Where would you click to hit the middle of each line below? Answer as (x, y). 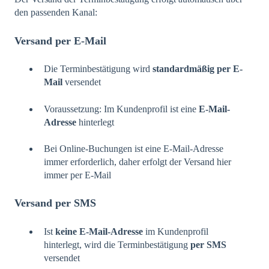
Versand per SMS (55, 203)
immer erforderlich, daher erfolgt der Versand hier (138, 162)
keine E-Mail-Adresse (99, 231)
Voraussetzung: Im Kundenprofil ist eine (121, 109)
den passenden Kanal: (56, 13)
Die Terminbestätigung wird (98, 69)
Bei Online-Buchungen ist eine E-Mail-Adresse (134, 148)
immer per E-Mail (77, 175)
